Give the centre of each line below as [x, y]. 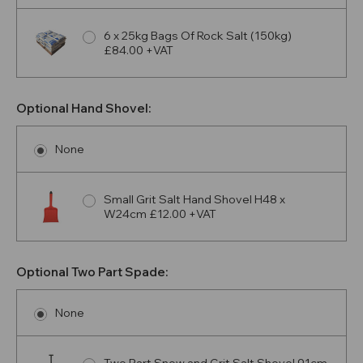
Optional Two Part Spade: [93, 272]
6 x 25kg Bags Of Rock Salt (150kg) [197, 36]
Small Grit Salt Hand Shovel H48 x [194, 200]
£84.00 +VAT [138, 50]
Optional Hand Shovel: [85, 108]
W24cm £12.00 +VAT [160, 214]
